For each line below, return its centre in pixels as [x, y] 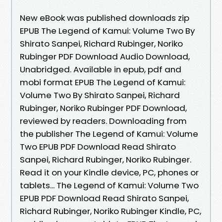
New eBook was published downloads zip [105, 18]
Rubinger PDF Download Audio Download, [105, 56]
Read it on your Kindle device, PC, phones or [109, 172]
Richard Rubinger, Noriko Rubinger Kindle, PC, [111, 211]
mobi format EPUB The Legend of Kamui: [103, 82]
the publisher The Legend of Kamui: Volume [109, 134]
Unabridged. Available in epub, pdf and [101, 69]
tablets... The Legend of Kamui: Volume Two [109, 185]
